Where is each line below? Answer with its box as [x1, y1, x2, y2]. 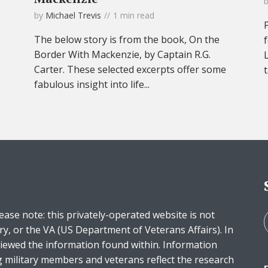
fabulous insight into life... [34, 78, 150, 92]
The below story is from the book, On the [34, 33, 220, 47]
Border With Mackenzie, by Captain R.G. [34, 48, 211, 62]
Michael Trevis [45, 10, 101, 22]
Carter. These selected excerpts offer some [34, 63, 226, 77]
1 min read [113, 10, 154, 22]
